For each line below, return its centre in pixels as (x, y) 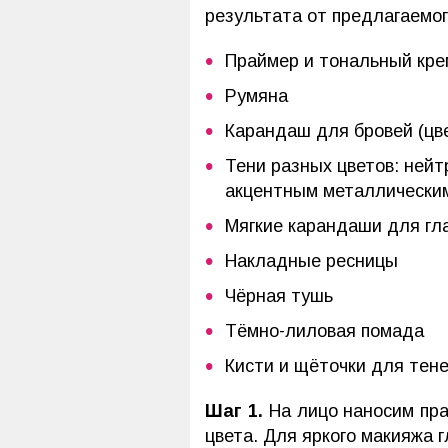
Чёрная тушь (279, 296)
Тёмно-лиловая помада (324, 331)
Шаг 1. (234, 411)
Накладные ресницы (311, 261)
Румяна (256, 96)
